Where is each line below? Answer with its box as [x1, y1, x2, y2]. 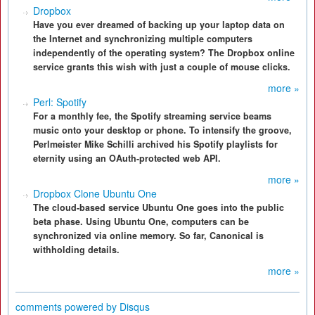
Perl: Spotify [33, 95, 86, 109]
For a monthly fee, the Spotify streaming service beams [33, 110, 271, 122]
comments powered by [15, 300, 120, 314]
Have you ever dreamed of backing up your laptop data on [33, 18, 285, 31]
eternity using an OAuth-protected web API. [33, 152, 221, 165]
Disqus [120, 300, 150, 314]
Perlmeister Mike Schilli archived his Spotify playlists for [33, 138, 278, 150]
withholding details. [33, 243, 120, 256]
